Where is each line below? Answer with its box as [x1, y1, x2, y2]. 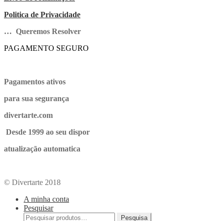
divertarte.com [4, 110, 53, 119]
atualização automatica [4, 144, 80, 153]
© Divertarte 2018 [4, 178, 61, 186]
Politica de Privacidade [4, 10, 80, 19]
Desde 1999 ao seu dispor [4, 127, 92, 136]
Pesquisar [24, 203, 53, 212]
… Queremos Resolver [4, 27, 81, 36]
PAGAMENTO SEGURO [4, 43, 89, 52]
